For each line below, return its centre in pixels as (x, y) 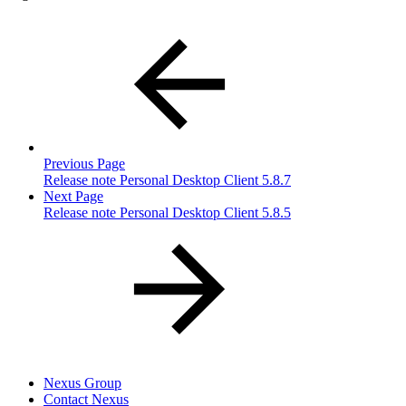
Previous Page (84, 164)
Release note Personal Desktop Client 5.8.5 (167, 213)
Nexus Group (82, 383)
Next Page (73, 197)
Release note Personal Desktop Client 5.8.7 (167, 180)
